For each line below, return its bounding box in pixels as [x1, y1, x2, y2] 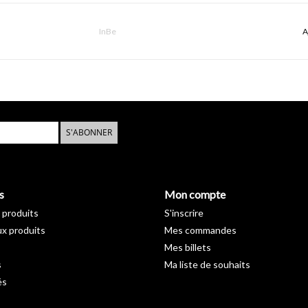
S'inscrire [164, 207, 203, 219]
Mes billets [164, 241, 211, 254]
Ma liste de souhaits [164, 258, 250, 271]
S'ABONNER [66, 126, 112, 139]
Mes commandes [164, 224, 236, 236]
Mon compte [164, 188, 225, 201]
